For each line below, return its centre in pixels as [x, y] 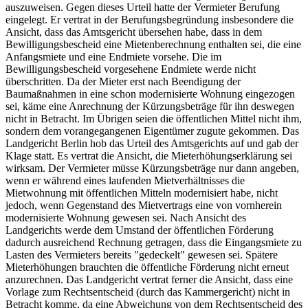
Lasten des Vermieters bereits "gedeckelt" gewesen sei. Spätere [142, 255]
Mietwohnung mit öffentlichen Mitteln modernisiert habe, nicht [142, 193]
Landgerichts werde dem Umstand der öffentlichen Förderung [140, 230]
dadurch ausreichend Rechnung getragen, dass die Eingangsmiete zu [154, 243]
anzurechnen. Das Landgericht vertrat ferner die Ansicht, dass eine [149, 280]
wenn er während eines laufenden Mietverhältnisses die [125, 181]
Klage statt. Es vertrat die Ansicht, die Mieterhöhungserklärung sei [149, 156]
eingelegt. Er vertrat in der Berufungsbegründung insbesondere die [150, 20]
